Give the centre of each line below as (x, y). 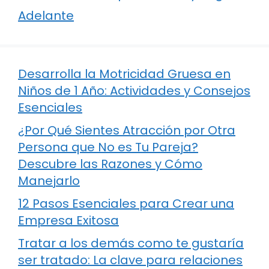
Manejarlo (49, 180)
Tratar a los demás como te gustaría (131, 243)
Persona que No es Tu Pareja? (108, 147)
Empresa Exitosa (68, 220)
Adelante (46, 15)
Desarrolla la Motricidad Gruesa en (124, 74)
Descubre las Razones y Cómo (110, 164)
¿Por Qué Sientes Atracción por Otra (127, 130)
